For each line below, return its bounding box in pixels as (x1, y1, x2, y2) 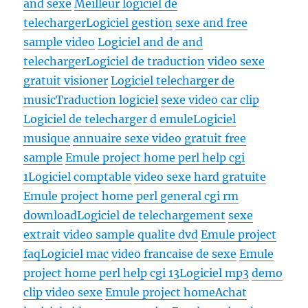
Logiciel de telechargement (77, 208, 226, 223)
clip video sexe (23, 285, 103, 300)
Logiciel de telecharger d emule (23, 112, 194, 126)
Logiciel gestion (86, 16, 173, 30)
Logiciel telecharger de (111, 74, 235, 88)
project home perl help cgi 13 (23, 266, 180, 280)
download (23, 208, 78, 223)
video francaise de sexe (111, 247, 237, 261)
